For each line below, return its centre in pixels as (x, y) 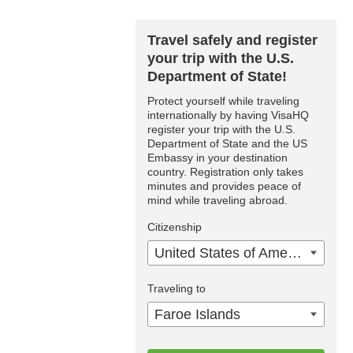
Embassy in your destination (217, 158)
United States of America (295, 253)
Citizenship (175, 227)
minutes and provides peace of (224, 186)
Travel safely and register (232, 40)
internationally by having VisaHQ (228, 115)
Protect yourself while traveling (223, 101)
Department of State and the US (227, 143)
